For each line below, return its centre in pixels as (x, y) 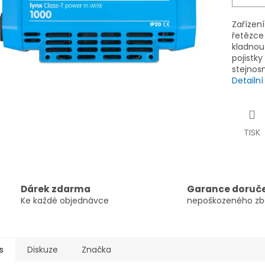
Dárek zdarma (56, 189)
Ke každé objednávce (65, 200)
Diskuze (43, 250)
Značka (96, 250)
